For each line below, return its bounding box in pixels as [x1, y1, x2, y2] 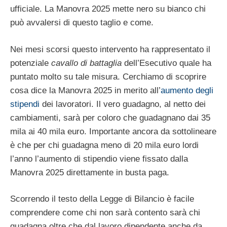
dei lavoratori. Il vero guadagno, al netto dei [40, 99, 206, 109]
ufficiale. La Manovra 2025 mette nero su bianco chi [10, 4, 206, 14]
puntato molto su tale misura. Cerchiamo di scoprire [10, 71, 206, 82]
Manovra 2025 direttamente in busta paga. [10, 167, 169, 177]
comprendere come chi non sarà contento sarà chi [10, 208, 200, 218]
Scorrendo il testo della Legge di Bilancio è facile [10, 194, 194, 204]
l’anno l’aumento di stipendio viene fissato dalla [10, 154, 188, 164]
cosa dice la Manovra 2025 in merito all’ [10, 85, 161, 95]
